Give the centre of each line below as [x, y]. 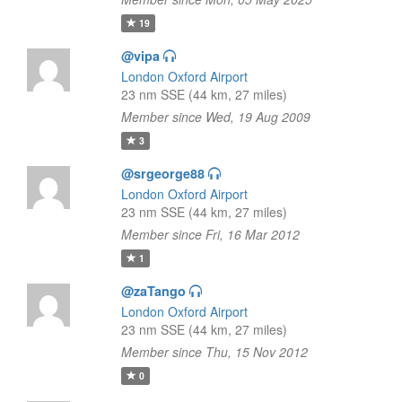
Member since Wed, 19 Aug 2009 [215, 117]
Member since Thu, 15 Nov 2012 [214, 352]
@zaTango [153, 291]
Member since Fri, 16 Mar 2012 [210, 234]
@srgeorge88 [162, 173]
